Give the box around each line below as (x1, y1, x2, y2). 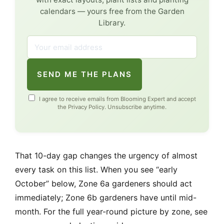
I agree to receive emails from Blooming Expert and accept (37, 95, 196, 103)
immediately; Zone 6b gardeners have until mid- (15, 192, 196, 203)
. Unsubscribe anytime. (104, 103, 166, 111)
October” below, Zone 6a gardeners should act (15, 178, 192, 189)
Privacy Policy (68, 103, 104, 111)
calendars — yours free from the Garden (39, 6, 184, 16)
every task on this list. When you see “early (15, 164, 177, 175)
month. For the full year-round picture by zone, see (15, 206, 207, 217)
